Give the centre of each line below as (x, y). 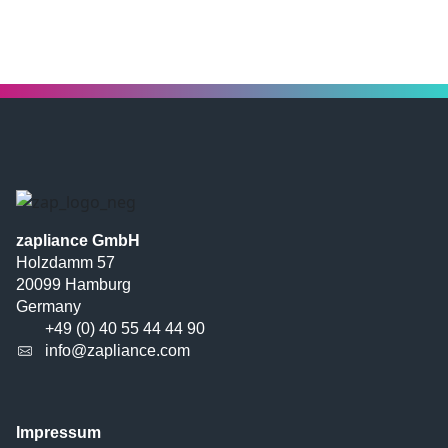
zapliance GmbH (78, 240)
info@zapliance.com (117, 350)
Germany (48, 306)
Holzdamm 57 (65, 262)
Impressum (58, 432)
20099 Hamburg (73, 284)
